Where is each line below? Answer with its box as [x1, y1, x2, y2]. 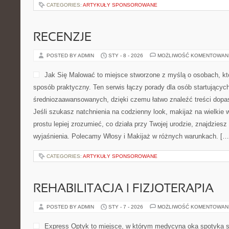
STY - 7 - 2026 [108, 204, 143, 210]
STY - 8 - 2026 [108, 53, 143, 58]
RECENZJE [33, 32, 91, 43]
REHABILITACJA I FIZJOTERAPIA [33, 184, 214, 195]
